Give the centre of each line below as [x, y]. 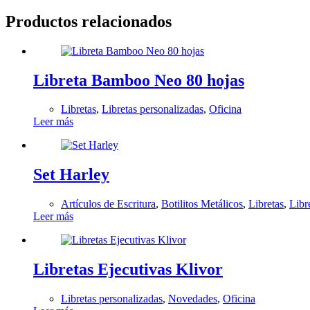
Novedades [193, 299]
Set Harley [71, 175]
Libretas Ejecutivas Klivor [128, 270]
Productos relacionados [89, 21]
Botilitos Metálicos [202, 204]
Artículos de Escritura [108, 204]
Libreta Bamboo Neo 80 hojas [139, 80]
